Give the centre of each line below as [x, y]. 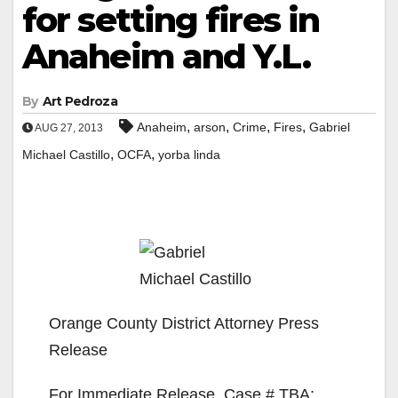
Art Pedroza [80, 101]
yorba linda [189, 154]
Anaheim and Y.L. [166, 56]
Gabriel [330, 127]
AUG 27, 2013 [68, 127]
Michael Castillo [66, 154]
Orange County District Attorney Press [184, 323]
